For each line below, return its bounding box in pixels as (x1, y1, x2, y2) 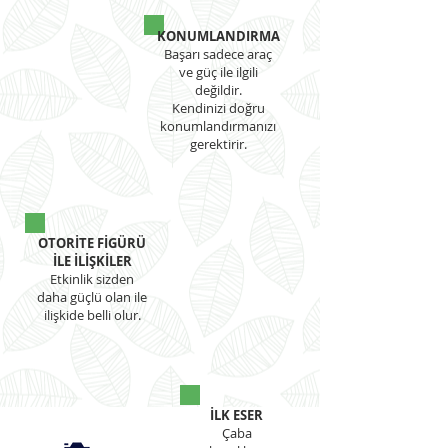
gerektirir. (189, 135, 247, 153)
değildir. (194, 81, 242, 99)
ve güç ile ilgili (178, 63, 258, 81)
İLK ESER (210, 406, 263, 424)
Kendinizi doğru (171, 99, 265, 117)
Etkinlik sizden (50, 270, 134, 288)
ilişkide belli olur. (43, 306, 141, 324)
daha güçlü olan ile (37, 288, 147, 306)
